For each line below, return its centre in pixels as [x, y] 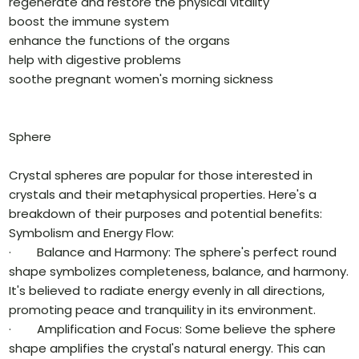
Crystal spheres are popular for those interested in [161, 175]
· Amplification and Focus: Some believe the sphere [173, 329]
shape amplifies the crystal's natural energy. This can [167, 349]
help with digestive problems [95, 60]
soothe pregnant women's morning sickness [141, 79]
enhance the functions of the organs [120, 41]
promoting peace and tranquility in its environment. [163, 310]
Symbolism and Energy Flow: [92, 233]
